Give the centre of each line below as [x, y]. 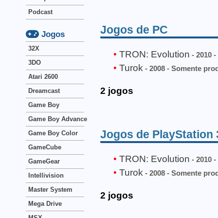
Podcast [40, 12]
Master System [50, 190]
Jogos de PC [134, 29]
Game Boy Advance [58, 119]
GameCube [45, 147]
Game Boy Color [53, 133]
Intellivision [46, 175]
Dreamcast [44, 91]
